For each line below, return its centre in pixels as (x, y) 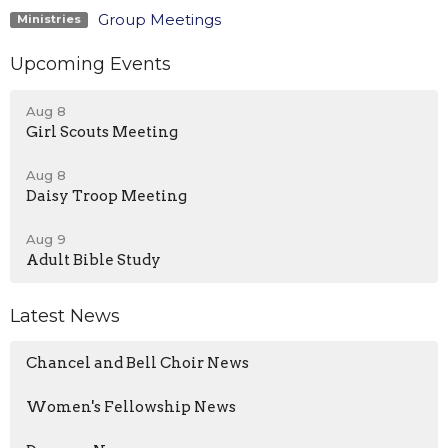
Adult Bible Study (93, 259)
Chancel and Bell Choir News (137, 363)
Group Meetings (159, 20)
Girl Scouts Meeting (102, 131)
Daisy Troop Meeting (106, 195)
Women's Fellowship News (131, 407)
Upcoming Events (90, 64)
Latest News (65, 315)
